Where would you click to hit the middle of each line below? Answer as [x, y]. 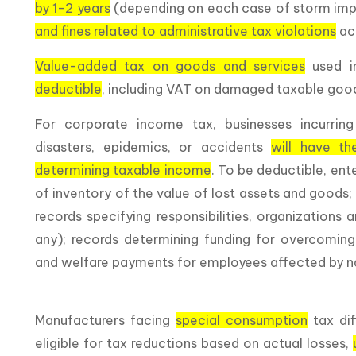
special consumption [242, 321]
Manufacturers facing [105, 321]
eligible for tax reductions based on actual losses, [194, 344]
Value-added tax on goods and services [170, 66]
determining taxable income [123, 170]
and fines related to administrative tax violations [186, 31]
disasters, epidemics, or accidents [153, 147]
